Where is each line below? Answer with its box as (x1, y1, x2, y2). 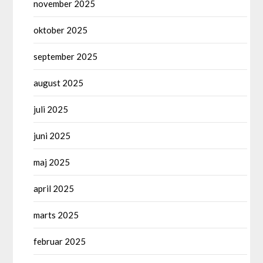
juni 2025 (33, 130, 71, 141)
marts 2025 (33, 210, 79, 221)
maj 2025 (33, 157, 70, 168)
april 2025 (33, 183, 75, 194)
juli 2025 (33, 104, 69, 115)
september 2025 (33, 51, 98, 62)
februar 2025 (33, 236, 86, 247)
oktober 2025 (33, 25, 88, 36)
